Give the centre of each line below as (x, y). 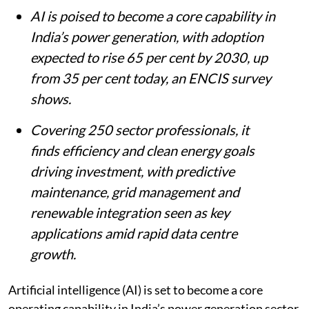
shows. (51, 99)
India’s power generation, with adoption (147, 37)
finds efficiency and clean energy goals (142, 151)
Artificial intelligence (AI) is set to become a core (136, 290)
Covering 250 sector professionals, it (140, 130)
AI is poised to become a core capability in (153, 16)
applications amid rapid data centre (134, 233)
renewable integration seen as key (130, 213)
